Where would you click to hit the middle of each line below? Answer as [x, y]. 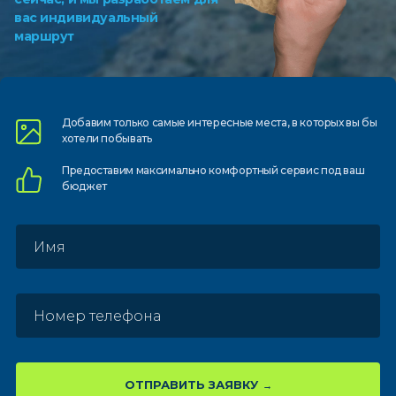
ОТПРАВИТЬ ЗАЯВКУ [191, 385]
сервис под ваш [323, 170]
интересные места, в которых [267, 122]
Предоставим [99, 170]
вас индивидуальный [86, 18]
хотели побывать [107, 138]
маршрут [45, 36]
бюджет [84, 186]
